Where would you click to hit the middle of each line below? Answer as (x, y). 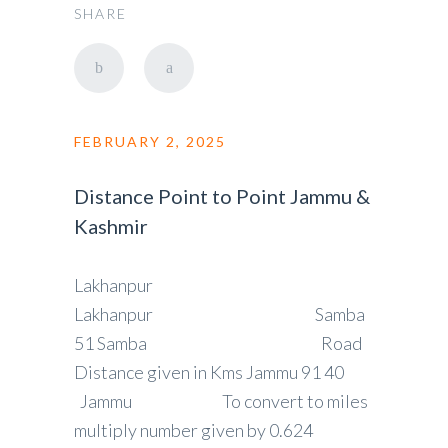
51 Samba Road (218, 343)
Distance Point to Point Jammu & (222, 196)
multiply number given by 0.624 (213, 430)
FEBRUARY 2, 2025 (150, 141)
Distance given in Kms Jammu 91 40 (209, 372)
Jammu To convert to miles (221, 401)
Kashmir (111, 226)
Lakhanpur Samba (219, 314)
